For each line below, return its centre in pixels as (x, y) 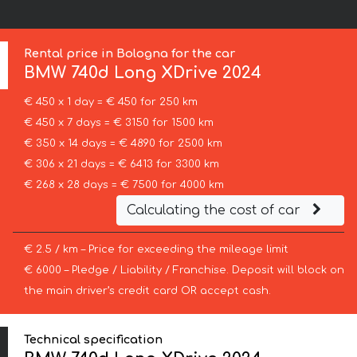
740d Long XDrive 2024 (164, 73)
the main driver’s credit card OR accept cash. (147, 291)
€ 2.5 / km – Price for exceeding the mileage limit (156, 250)
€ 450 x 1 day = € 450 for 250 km (110, 102)
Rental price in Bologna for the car (130, 54)
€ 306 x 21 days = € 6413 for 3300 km (121, 165)
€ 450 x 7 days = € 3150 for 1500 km (118, 123)
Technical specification (94, 339)
